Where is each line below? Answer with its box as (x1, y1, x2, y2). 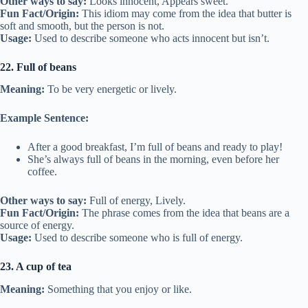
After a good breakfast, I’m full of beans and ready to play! (27, 141, 283, 153)
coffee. (27, 166, 57, 178)
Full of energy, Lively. (87, 195, 186, 207)
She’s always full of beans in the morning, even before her (27, 153, 279, 166)
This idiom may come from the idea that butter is (79, 7, 291, 19)
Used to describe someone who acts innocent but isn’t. (32, 32, 269, 44)
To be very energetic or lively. (45, 83, 177, 96)
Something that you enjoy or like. (45, 283, 192, 296)
